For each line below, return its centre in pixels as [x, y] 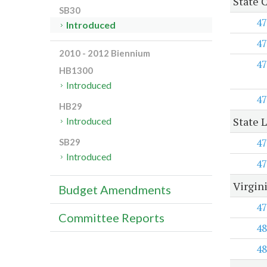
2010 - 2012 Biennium [105, 53]
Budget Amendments [115, 190]
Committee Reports [111, 218]
